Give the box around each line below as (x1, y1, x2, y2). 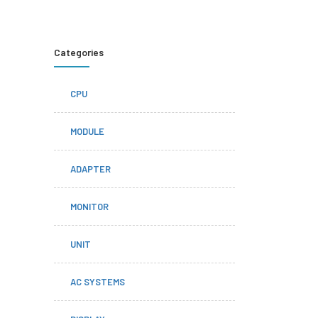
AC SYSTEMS (70, 276, 125, 287)
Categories (54, 46, 104, 58)
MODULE (70, 126, 104, 137)
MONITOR (70, 201, 109, 212)
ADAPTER (70, 163, 111, 175)
